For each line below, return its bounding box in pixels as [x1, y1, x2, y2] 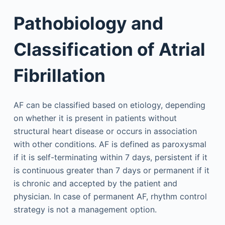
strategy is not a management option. [13, 204, 157, 214]
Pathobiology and [13, 12, 163, 34]
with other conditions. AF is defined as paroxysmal [13, 139, 206, 149]
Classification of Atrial [13, 38, 205, 60]
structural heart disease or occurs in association [13, 126, 197, 136]
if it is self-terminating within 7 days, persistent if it [13, 152, 207, 162]
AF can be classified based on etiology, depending [13, 100, 205, 110]
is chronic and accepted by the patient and [13, 178, 177, 188]
